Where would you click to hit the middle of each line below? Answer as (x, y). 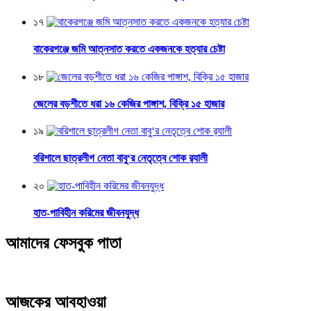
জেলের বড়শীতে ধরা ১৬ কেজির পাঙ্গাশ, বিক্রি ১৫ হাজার (129, 103)
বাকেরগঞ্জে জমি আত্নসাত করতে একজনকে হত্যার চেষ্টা (129, 49)
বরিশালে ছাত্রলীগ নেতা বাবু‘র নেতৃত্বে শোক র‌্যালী (120, 158)
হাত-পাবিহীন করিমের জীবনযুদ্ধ (86, 212)
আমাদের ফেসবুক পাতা (64, 243)
